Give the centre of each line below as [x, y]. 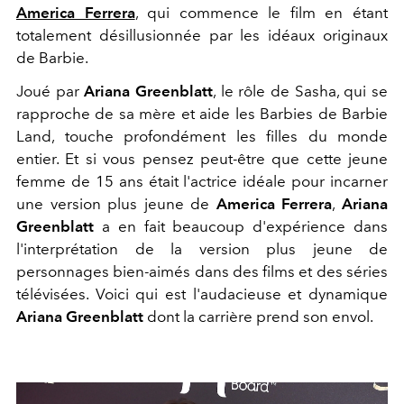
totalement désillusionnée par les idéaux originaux [202, 36]
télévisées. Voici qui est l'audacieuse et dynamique [202, 294]
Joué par [50, 92]
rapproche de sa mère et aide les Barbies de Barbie [202, 114]
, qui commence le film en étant [262, 13]
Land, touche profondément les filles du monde [202, 137]
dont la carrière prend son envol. [260, 317]
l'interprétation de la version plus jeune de [202, 249]
